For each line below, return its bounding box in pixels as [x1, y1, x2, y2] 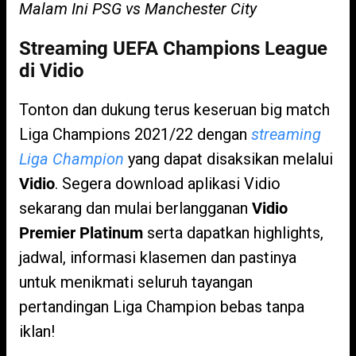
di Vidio [19, 60, 84, 82]
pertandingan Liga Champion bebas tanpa [19, 297, 304, 316]
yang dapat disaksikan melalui [124, 149, 333, 168]
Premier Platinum [19, 223, 143, 242]
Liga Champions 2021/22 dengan [19, 125, 251, 144]
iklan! [19, 322, 55, 341]
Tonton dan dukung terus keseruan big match [19, 100, 330, 119]
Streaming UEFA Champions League [19, 37, 327, 60]
